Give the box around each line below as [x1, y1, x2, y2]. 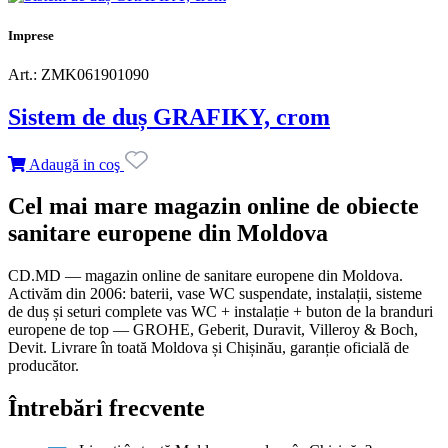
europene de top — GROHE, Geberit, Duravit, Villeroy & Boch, [8, 321, 418, 339]
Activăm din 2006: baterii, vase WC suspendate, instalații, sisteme [8, 285, 422, 303]
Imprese [8, 27, 54, 43]
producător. [8, 357, 79, 375]
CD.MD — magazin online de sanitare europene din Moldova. [8, 267, 403, 285]
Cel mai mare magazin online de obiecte [8, 193, 419, 220]
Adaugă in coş [26, 155, 124, 173]
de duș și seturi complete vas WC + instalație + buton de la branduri [8, 303, 433, 321]
